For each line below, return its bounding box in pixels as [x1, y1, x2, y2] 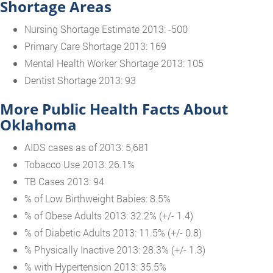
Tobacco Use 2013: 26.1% [24, 158, 135, 171]
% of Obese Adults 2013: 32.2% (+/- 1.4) [24, 209, 193, 222]
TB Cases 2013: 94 [24, 175, 104, 188]
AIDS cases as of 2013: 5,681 [24, 141, 149, 154]
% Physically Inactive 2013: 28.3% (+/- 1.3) [24, 243, 205, 256]
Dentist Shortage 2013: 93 [24, 74, 136, 87]
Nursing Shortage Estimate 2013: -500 [24, 23, 188, 35]
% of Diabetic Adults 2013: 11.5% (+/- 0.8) [24, 226, 202, 239]
